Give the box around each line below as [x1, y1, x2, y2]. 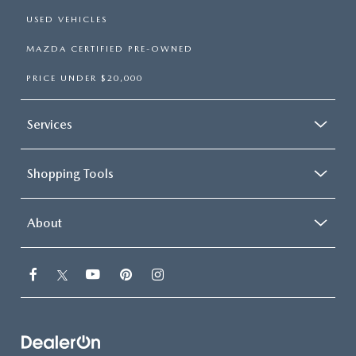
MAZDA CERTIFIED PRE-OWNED [26, 44, 193, 54]
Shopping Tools [27, 166, 114, 181]
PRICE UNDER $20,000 [26, 73, 143, 83]
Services [27, 117, 72, 132]
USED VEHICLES [26, 14, 107, 25]
